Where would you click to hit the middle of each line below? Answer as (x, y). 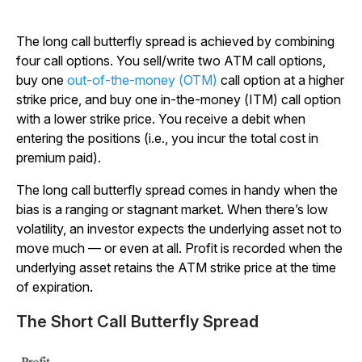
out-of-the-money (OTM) (142, 80)
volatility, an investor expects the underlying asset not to (179, 229)
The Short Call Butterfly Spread (139, 322)
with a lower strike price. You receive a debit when (161, 119)
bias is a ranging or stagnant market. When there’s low (172, 210)
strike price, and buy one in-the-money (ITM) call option (179, 100)
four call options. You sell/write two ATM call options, (171, 61)
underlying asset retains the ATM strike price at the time (176, 268)
